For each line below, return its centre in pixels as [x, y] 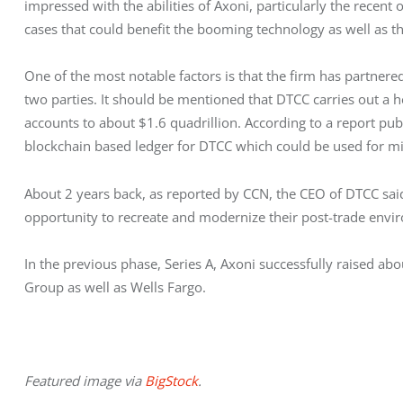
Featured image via [85, 381]
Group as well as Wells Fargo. [115, 287]
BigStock [171, 381]
